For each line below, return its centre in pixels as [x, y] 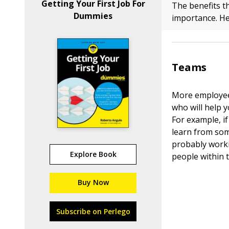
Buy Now [93, 182]
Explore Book [93, 154]
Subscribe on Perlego [93, 211]
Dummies [93, 16]
